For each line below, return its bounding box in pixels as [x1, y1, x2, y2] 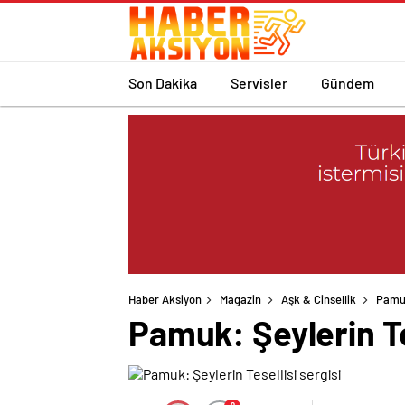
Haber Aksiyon [128, 292, 202, 307]
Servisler [231, 73, 287, 91]
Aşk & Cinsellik [281, 292, 356, 307]
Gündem [321, 73, 374, 91]
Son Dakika [128, 73, 197, 91]
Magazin [220, 292, 261, 307]
